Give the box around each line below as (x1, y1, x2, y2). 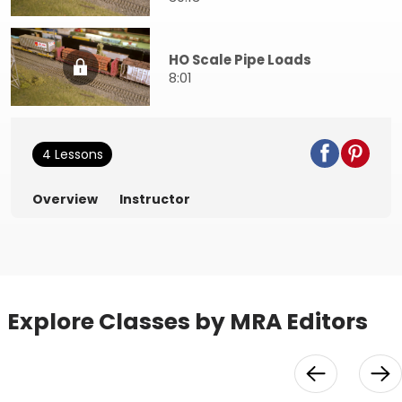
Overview (32, 190, 98, 209)
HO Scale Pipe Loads (169, 50, 311, 70)
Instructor (119, 190, 190, 209)
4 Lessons (41, 144, 103, 163)
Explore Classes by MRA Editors (7, 306, 368, 338)
